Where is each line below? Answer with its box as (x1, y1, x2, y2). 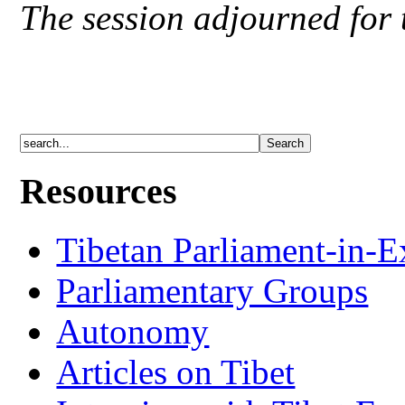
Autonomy (56, 311, 210, 351)
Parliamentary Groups (56, 270, 369, 310)
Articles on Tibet (56, 352, 296, 391)
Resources (20, 170, 178, 212)
